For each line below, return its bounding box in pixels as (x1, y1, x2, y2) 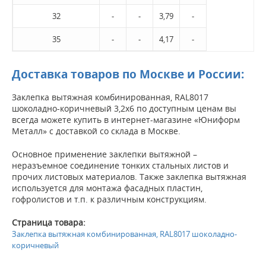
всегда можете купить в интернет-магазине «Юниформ (12, 114, 240, 126)
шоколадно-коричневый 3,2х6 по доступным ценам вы (12, 103, 236, 115)
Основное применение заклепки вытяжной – (12, 148, 197, 160)
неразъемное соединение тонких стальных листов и (12, 160, 229, 172)
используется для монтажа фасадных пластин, (12, 182, 202, 194)
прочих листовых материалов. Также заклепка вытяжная (12, 171, 246, 183)
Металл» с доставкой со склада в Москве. (12, 125, 180, 137)
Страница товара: (12, 217, 85, 229)
